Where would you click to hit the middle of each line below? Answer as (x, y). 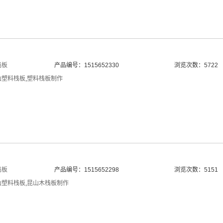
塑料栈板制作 (45, 79)
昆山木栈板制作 (48, 183)
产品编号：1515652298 (86, 170)
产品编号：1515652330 (86, 65)
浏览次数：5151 (196, 170)
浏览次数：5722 (196, 65)
